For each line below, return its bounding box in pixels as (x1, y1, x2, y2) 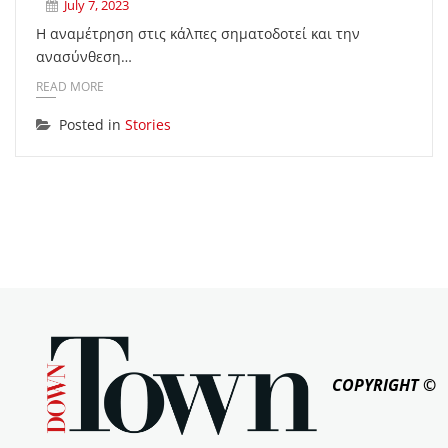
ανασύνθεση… (36, 47, 132, 66)
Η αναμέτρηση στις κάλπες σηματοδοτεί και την (36, 24, 360, 43)
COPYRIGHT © (332, 373, 436, 396)
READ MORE (36, 77, 104, 95)
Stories (125, 114, 171, 134)
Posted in (59, 114, 125, 134)
